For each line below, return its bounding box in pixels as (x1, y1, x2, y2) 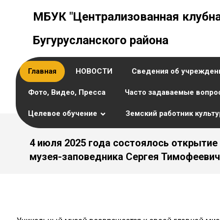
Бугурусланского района (33, 33, 168, 47)
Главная (28, 67, 56, 76)
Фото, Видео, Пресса (28, 88, 106, 97)
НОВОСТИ (76, 67, 112, 76)
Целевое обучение (28, 109, 97, 118)
